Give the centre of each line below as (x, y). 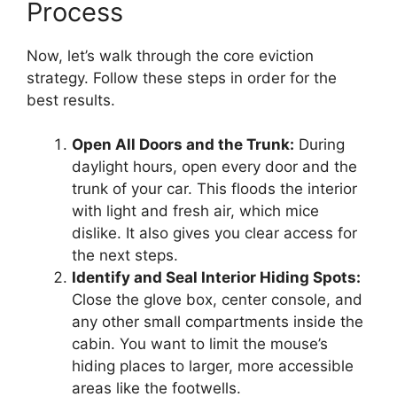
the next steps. (125, 255)
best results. (71, 100)
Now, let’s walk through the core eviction (170, 55)
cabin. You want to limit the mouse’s (200, 344)
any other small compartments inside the (218, 322)
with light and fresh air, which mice (195, 211)
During (319, 144)
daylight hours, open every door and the (214, 167)
